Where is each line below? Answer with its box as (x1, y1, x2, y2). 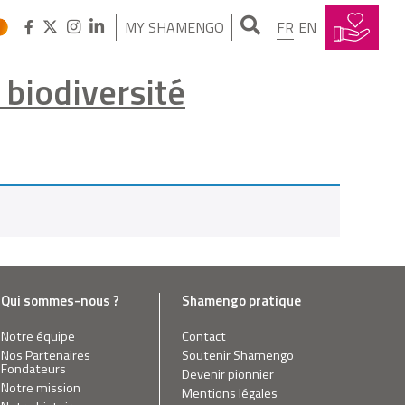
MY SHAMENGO (124, 16, 224, 38)
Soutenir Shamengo (182, 344, 294, 365)
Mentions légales (182, 382, 278, 403)
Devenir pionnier (182, 363, 274, 384)
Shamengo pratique (182, 289, 301, 311)
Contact (182, 325, 226, 346)
